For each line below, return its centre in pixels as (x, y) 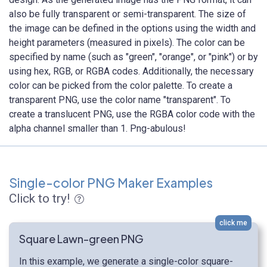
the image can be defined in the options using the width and (132, 29)
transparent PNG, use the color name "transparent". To (120, 100)
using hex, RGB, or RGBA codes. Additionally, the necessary (131, 72)
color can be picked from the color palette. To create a (121, 86)
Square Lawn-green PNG (81, 239)
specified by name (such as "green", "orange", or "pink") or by (133, 57)
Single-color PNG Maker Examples (111, 183)
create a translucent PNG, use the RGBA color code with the (132, 114)
